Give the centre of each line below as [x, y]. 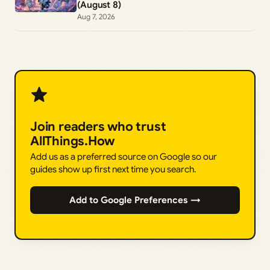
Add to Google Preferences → [135, 200]
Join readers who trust [98, 126]
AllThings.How [73, 141]
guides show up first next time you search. [113, 169]
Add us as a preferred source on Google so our [124, 156]
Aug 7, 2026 [96, 16]
